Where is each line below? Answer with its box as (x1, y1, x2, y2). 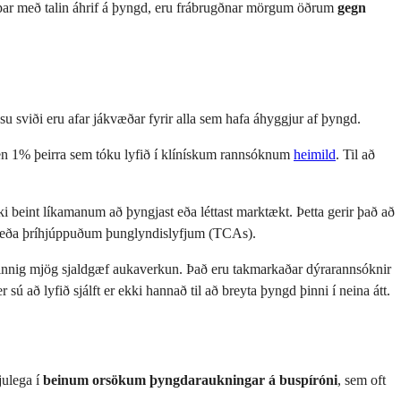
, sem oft (337, 371, 386, 388)
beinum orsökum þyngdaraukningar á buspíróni (43, 371, 337, 388)
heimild (294, 146, 336, 162)
